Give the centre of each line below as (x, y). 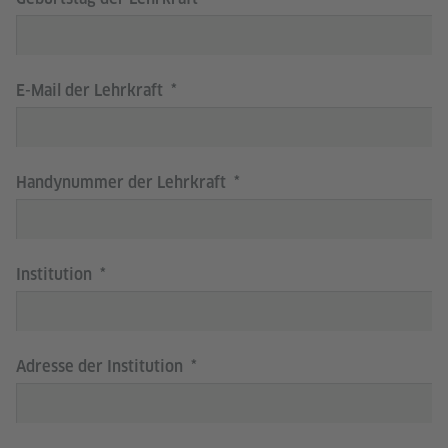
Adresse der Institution (101, 366)
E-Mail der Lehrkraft (91, 90)
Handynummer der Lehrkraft (123, 182)
